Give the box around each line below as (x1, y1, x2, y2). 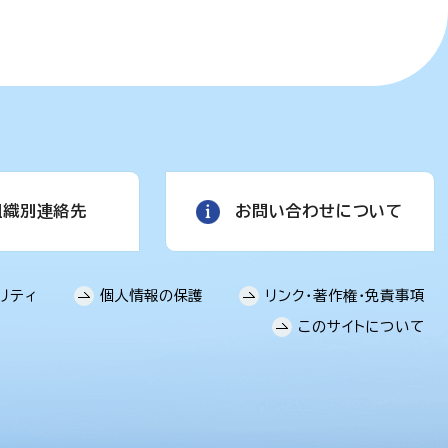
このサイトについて (298, 319, 425, 334)
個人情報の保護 (99, 288, 204, 303)
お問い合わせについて (235, 203, 404, 219)
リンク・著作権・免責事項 (264, 288, 425, 303)
